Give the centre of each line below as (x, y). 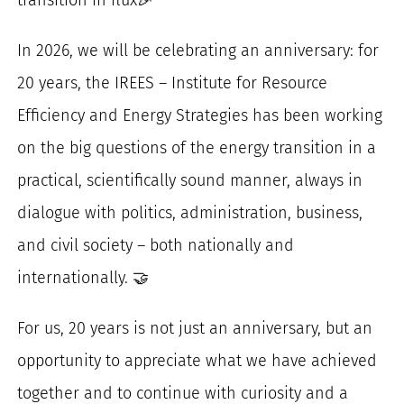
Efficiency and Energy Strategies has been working (200, 115)
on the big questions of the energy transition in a (197, 147)
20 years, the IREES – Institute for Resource (173, 83)
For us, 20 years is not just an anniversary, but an (195, 328)
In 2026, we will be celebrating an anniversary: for (198, 50)
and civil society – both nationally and (156, 245)
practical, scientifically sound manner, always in (190, 180)
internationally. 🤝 (83, 277)
